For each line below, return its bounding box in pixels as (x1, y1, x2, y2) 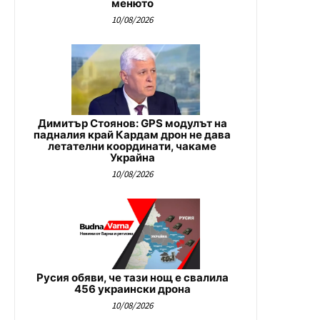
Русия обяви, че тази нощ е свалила (36, 271, 229, 285)
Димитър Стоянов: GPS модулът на (37, 116, 227, 131)
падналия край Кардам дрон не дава (34, 128, 231, 142)
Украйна (109, 151, 155, 165)
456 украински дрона (74, 282, 191, 296)
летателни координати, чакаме (48, 139, 216, 154)
